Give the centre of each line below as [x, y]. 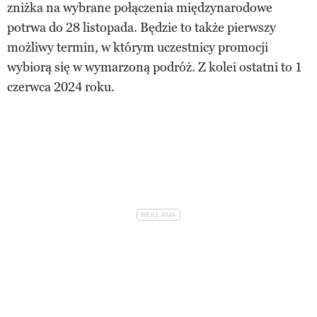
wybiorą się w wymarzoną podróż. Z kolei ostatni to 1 [155, 67]
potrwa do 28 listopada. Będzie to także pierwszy [142, 27]
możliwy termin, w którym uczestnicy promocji [138, 47]
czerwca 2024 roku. [61, 87]
